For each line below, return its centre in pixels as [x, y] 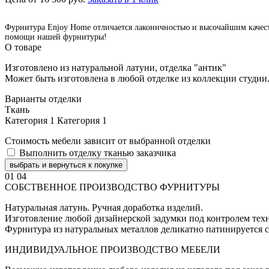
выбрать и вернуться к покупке [66, 165]
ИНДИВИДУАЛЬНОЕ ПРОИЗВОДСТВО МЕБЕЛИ [113, 249]
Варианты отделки [43, 98]
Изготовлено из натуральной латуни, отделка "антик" [116, 67]
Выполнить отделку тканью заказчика [98, 153]
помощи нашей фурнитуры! [56, 37]
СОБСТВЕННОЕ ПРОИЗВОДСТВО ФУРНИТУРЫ [112, 187]
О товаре [23, 47]
